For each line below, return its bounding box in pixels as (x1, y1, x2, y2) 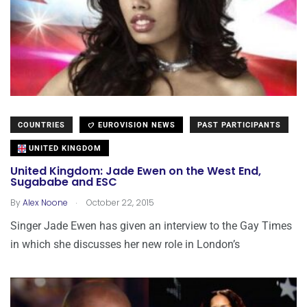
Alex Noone (23, 196, 68, 208)
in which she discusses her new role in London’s (10, 237, 240, 251)
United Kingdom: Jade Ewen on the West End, (10, 163, 261, 180)
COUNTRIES (18, 120, 65, 130)
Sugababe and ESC (10, 174, 117, 191)
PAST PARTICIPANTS (197, 120, 281, 130)
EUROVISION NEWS (95, 120, 175, 130)
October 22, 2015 (84, 196, 154, 208)
